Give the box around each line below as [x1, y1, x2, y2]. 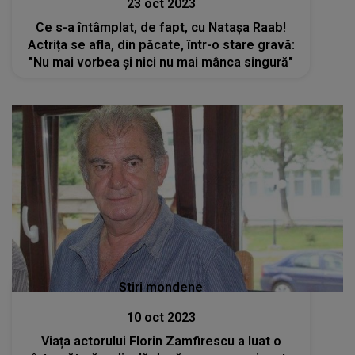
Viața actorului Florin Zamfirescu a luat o [40, 333, 281, 349]
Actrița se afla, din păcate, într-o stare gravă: [27, 37, 295, 53]
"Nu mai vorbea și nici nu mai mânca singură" [29, 55, 294, 71]
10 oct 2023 [126, 309, 196, 325]
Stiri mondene [119, 279, 204, 295]
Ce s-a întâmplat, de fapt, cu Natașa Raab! [36, 20, 287, 36]
